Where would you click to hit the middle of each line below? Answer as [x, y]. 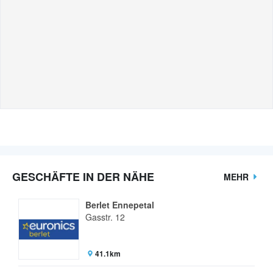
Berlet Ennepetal [120, 205]
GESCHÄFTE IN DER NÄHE [83, 177]
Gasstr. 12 [105, 217]
